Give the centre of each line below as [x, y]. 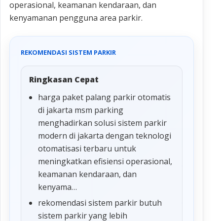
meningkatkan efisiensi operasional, [105, 162]
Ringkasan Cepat [64, 80]
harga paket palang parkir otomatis [104, 97]
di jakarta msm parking [81, 110]
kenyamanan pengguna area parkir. [76, 18]
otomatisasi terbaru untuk [87, 149]
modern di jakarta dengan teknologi [105, 136]
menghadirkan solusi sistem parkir [102, 123]
